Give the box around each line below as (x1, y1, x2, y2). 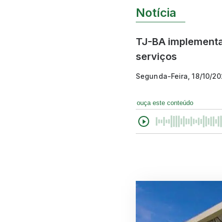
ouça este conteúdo (137, 99, 193, 107)
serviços (136, 50, 177, 62)
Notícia (136, 5, 176, 20)
